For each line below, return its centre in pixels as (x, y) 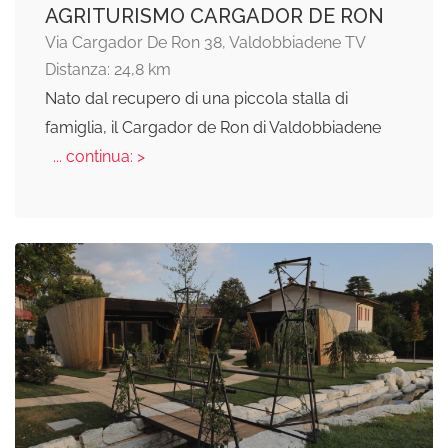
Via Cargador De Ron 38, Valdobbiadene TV (205, 42)
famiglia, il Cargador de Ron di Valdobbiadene (213, 127)
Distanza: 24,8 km (108, 69)
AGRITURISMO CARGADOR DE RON (214, 16)
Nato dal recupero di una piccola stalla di (196, 98)
